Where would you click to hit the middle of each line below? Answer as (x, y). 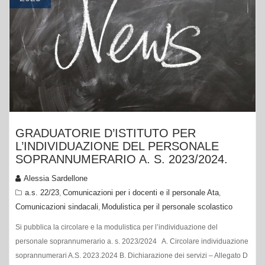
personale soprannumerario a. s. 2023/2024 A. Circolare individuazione (132, 242)
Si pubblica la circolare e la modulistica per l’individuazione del (117, 227)
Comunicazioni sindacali (57, 207)
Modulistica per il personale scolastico (167, 207)
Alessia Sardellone (56, 179)
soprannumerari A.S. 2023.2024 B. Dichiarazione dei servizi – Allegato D (132, 256)
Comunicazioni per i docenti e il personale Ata (141, 193)
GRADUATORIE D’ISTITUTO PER (106, 133)
